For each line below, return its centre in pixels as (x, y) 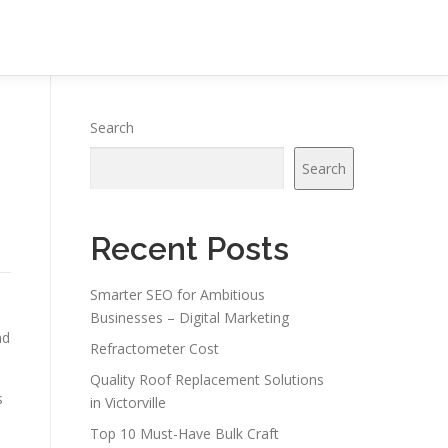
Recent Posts (189, 248)
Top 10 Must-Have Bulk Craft (184, 433)
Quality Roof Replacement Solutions (207, 379)
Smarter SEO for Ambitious (177, 294)
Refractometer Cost (154, 348)
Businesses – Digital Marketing (189, 317)
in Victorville (128, 402)
